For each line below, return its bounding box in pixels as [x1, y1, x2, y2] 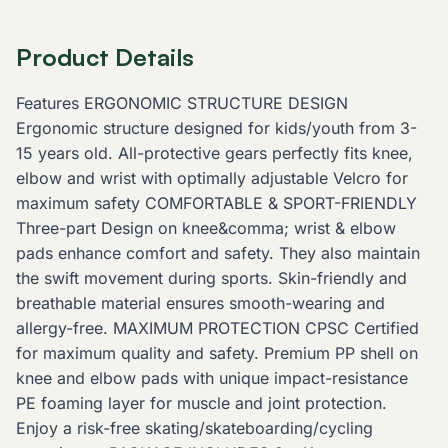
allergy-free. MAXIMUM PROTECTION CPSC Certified [16, 318, 419, 339]
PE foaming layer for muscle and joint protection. [16, 393, 387, 414]
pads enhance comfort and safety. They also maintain [16, 243, 420, 264]
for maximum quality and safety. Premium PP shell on [16, 343, 418, 364]
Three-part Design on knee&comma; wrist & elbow [16, 218, 396, 239]
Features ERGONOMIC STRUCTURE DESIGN [16, 93, 348, 114]
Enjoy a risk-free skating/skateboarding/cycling [16, 418, 373, 439]
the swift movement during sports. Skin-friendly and [16, 268, 407, 289]
